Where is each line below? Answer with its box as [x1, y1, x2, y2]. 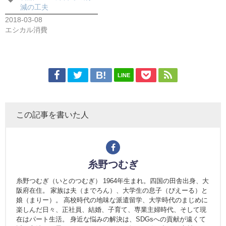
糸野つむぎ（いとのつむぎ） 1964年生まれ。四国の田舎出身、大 [16, 178, 209, 185]
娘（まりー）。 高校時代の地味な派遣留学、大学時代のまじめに [16, 197, 208, 204]
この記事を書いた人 [16, 110, 89, 119]
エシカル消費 [5, 26, 47, 34]
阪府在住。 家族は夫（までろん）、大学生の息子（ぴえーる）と [16, 187, 208, 194]
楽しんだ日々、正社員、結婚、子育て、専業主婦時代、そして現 [16, 206, 206, 213]
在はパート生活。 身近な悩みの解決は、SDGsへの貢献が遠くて [16, 216, 206, 223]
